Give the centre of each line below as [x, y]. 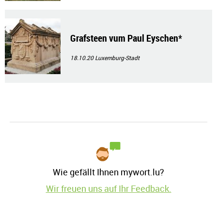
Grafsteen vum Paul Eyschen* [126, 38]
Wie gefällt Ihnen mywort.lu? [108, 172]
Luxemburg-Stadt [117, 58]
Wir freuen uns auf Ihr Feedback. [108, 189]
